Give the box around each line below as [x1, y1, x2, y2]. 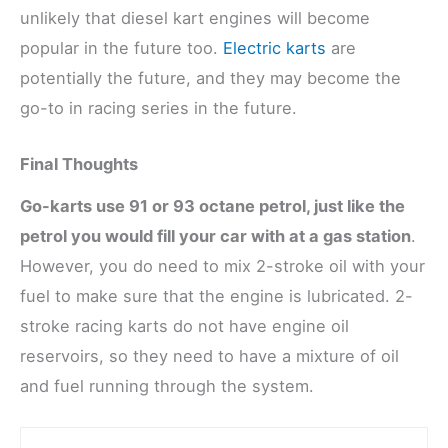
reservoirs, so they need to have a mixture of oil [20, 345, 399, 366]
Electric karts [223, 37, 326, 58]
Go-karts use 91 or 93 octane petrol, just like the [20, 195, 405, 216]
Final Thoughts [20, 154, 138, 175]
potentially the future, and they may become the [20, 67, 401, 88]
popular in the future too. [20, 37, 223, 58]
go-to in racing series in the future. [20, 97, 297, 118]
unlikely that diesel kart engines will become [20, 7, 370, 28]
